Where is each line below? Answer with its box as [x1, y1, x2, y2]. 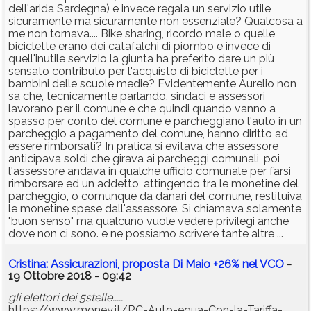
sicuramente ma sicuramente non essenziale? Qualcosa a [8, 15, 303, 28]
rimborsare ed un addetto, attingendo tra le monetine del [8, 177, 299, 191]
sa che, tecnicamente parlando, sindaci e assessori [8, 90, 265, 103]
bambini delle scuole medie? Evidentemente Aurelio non [8, 77, 296, 91]
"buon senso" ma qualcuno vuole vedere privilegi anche [8, 215, 289, 228]
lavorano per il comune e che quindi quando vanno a [8, 102, 276, 116]
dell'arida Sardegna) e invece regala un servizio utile [8, 2, 271, 16]
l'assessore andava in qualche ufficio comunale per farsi [8, 165, 291, 178]
